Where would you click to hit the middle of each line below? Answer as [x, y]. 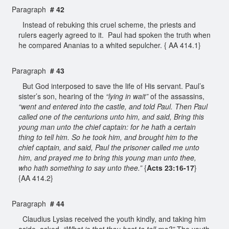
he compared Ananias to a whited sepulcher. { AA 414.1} [111, 45]
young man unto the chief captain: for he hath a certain [107, 127]
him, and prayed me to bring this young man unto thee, [107, 157]
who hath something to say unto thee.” [80, 167]
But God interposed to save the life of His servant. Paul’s [111, 86]
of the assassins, [176, 96]
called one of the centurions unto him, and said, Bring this [111, 116]
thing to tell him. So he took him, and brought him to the [108, 137]
